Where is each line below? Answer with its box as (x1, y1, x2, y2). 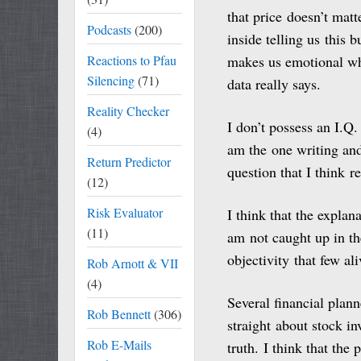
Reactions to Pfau (87, 52, 176, 68)
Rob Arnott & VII (87, 255, 178, 272)
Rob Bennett (87, 305, 151, 322)
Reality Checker (87, 102, 169, 119)
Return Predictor (87, 153, 171, 170)
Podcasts (87, 21, 131, 38)
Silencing (87, 72, 135, 89)
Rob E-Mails (87, 336, 151, 353)
